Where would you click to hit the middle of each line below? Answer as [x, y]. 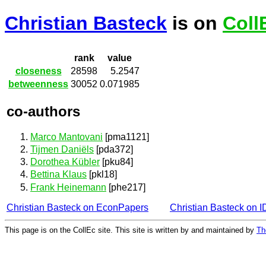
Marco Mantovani [66, 137]
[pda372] [113, 150]
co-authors [43, 111]
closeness [38, 71]
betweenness [38, 84]
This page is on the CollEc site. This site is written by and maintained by [131, 230]
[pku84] [116, 162]
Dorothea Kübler [65, 162]
